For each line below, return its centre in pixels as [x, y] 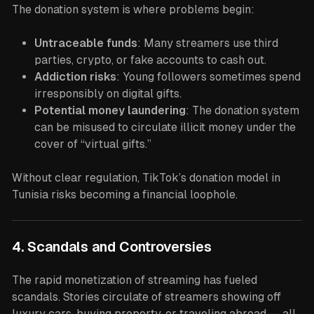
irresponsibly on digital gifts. [108, 94]
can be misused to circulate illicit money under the [165, 127]
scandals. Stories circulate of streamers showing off [146, 297]
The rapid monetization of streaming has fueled [134, 280]
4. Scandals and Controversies [111, 247]
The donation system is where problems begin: [133, 9]
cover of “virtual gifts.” [93, 144]
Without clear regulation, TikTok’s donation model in [146, 178]
